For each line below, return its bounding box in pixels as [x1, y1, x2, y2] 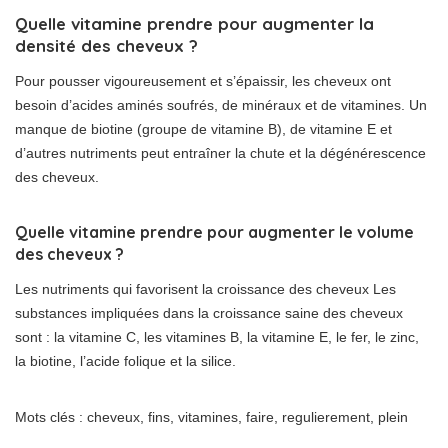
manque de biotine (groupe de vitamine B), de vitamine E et [15, 121, 392, 138]
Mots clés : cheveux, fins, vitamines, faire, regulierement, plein [15, 409, 408, 426]
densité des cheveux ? [15, 35, 198, 57]
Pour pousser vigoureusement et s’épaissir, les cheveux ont [15, 73, 391, 90]
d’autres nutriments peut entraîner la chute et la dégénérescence [15, 145, 426, 162]
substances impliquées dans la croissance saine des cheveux [15, 305, 403, 322]
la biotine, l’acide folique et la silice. [15, 353, 236, 370]
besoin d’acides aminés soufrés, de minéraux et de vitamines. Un [15, 97, 427, 114]
